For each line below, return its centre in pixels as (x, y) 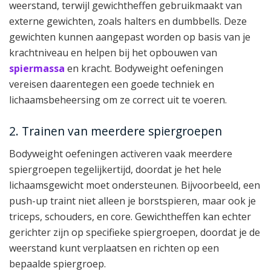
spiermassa (37, 68)
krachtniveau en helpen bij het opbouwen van (113, 52)
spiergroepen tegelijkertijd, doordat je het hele (115, 170)
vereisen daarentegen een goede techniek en (112, 84)
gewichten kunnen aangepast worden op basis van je (130, 37)
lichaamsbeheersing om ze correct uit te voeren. (118, 100)
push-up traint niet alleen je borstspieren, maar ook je (132, 201)
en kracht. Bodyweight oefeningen (144, 68)
